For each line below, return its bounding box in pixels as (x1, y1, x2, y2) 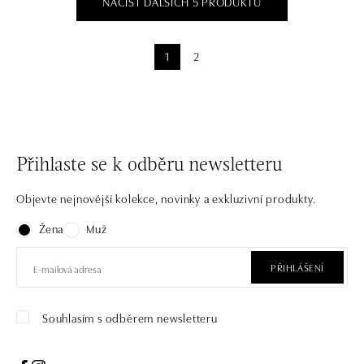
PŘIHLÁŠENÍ (271, 260, 324, 274)
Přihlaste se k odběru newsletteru (16, 156, 282, 175)
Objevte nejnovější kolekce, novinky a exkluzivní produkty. (16, 190, 316, 206)
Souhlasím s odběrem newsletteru (42, 310, 218, 326)
